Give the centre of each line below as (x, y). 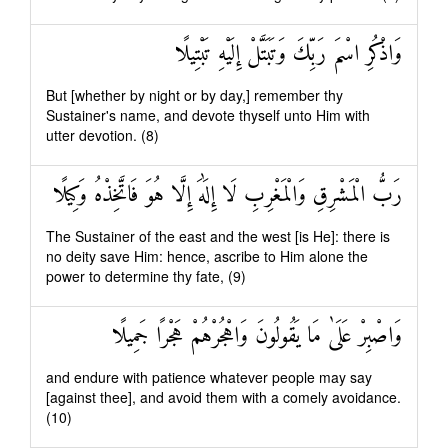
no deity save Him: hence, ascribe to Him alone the (207, 256)
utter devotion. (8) (102, 135)
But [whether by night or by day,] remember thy (194, 95)
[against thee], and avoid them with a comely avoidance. (223, 397)
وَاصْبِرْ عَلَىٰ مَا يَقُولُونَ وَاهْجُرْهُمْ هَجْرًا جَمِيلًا (257, 336)
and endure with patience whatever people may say (209, 377)
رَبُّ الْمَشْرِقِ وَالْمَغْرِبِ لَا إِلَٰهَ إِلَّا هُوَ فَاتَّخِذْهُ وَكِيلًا (227, 195)
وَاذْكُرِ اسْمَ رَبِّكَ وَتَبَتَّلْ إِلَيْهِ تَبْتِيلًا (288, 54)
